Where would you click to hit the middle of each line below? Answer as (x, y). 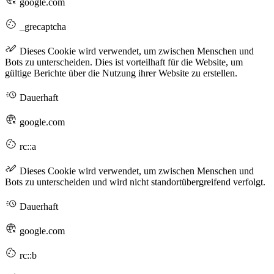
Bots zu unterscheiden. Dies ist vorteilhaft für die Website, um (124, 62)
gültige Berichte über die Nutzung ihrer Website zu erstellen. (121, 73)
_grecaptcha (42, 26)
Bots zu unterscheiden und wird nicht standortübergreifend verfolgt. (135, 182)
